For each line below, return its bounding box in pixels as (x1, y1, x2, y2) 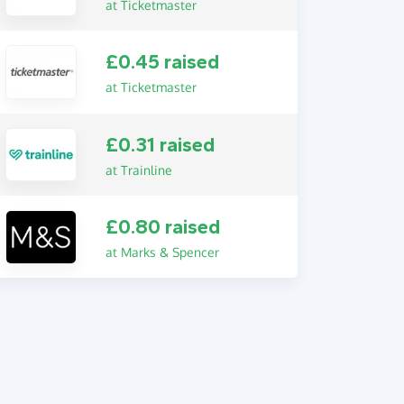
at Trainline (105, 161, 172, 178)
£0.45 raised (105, 50, 219, 75)
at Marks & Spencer (105, 244, 219, 261)
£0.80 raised (105, 216, 220, 240)
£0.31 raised (105, 133, 215, 157)
